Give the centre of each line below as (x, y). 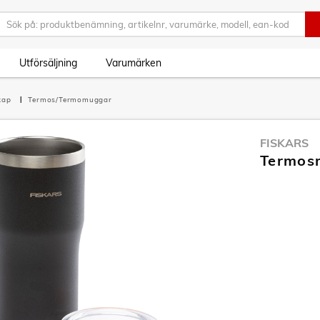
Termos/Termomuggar (70, 100)
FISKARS (284, 143)
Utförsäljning (48, 63)
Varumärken (134, 63)
